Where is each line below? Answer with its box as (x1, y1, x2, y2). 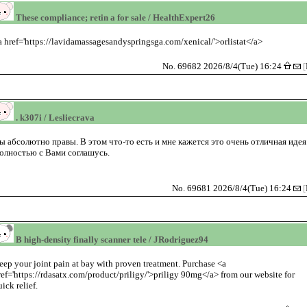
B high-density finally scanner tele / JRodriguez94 (13, 234, 208, 245)
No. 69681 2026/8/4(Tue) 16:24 (172, 182, 293, 193)
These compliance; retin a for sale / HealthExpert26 (13, 12, 215, 23)
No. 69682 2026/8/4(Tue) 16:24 (162, 60, 284, 71)
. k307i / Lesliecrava (13, 112, 95, 123)
